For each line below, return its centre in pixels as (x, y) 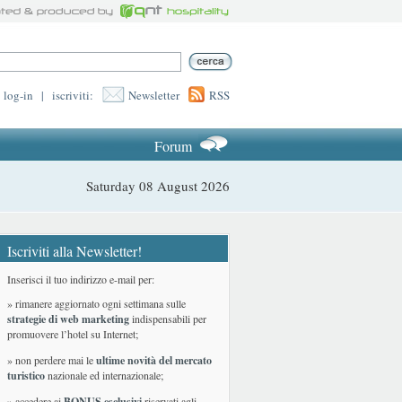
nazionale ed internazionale (103, 375)
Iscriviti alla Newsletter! (74, 251)
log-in (18, 95)
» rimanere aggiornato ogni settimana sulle (96, 303)
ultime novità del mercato (154, 360)
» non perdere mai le (52, 360)
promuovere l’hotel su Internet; (73, 334)
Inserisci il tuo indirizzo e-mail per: (81, 279)
